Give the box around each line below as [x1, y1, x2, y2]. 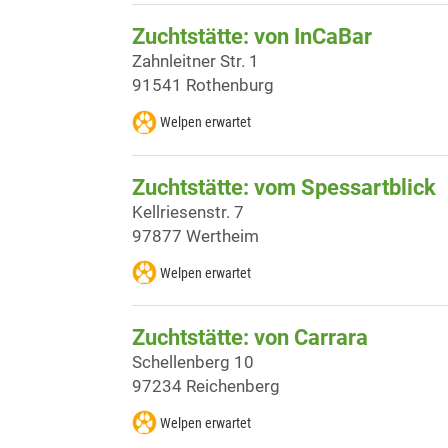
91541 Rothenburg [132, 75, 274, 96]
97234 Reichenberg [132, 375, 280, 396]
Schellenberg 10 [132, 351, 254, 372]
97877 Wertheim [132, 225, 259, 246]
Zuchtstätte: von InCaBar [132, 24, 372, 50]
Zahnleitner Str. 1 [132, 51, 259, 72]
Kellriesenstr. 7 [132, 201, 244, 222]
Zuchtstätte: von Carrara [132, 324, 368, 350]
